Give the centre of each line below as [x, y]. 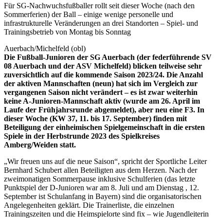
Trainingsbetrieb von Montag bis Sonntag [67, 32]
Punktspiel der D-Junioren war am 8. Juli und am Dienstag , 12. [101, 188]
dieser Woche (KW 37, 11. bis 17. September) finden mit [95, 119]
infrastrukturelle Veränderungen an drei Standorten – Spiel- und [101, 23]
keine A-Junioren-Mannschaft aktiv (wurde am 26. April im [102, 101]
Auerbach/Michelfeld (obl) [45, 49]
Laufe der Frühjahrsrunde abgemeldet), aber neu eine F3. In [104, 110]
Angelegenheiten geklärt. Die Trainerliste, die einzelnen [89, 205]
